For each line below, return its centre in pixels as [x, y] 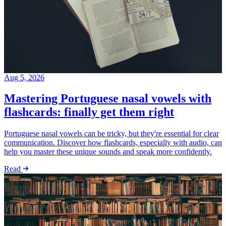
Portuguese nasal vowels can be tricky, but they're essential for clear [111, 134]
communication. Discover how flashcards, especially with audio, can [113, 143]
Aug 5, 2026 [24, 77]
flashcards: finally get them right [89, 112]
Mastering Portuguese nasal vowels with [108, 99]
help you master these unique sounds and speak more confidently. [108, 152]
